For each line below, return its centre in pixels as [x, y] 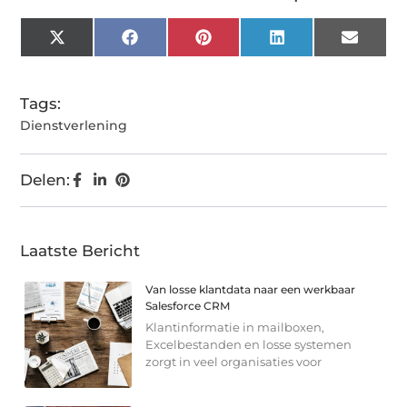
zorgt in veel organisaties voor [234, 361]
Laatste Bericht [80, 250]
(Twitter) [94, 58]
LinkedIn [316, 43]
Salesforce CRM [188, 305]
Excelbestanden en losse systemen [249, 344]
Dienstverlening [74, 125]
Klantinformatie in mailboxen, [235, 327]
